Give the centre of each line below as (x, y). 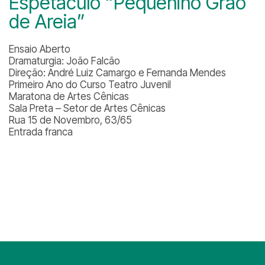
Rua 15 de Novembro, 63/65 (70, 120)
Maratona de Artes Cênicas (69, 96)
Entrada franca (41, 132)
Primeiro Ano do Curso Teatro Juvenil (90, 85)
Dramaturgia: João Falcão (64, 61)
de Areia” (47, 22)
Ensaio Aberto (40, 49)
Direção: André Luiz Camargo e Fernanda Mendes (117, 73)
